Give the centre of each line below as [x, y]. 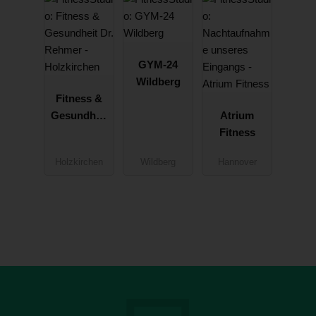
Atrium [237, 115]
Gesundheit [79, 115]
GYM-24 [158, 64]
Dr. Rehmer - [79, 132]
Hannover [237, 162]
